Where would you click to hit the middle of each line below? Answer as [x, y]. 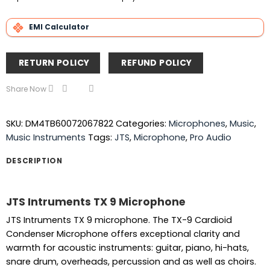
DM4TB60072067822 [69, 123]
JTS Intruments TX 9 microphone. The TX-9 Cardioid [119, 220]
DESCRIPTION [34, 160]
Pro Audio [210, 137]
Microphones [197, 123]
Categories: [142, 123]
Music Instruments [46, 137]
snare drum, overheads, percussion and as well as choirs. [131, 262]
